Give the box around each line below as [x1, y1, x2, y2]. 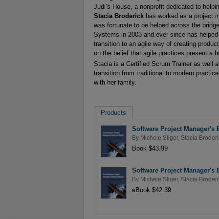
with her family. [94, 79, 136, 87]
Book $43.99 [131, 144, 168, 152]
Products [100, 109, 126, 116]
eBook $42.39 [131, 186, 171, 194]
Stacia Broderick [94, 12, 146, 20]
